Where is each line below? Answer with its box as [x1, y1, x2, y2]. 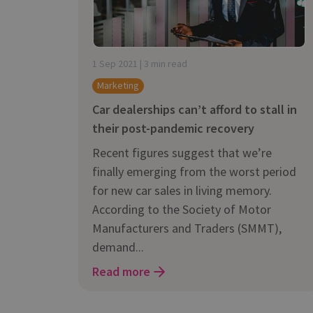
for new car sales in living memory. [92, 182, 272, 198]
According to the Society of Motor [92, 201, 271, 217]
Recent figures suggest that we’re [92, 144, 272, 161]
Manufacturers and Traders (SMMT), [92, 219, 282, 236]
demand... [92, 238, 144, 255]
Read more [92, 263, 150, 279]
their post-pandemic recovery [92, 119, 254, 136]
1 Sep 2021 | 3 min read [92, 57, 187, 70]
